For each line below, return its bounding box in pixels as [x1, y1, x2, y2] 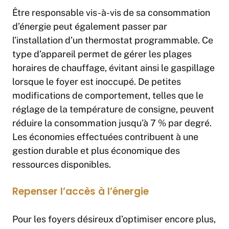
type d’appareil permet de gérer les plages [12, 49, 192, 60]
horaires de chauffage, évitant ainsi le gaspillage [12, 62, 215, 74]
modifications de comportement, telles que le [12, 90, 203, 101]
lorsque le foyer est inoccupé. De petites [12, 76, 181, 87]
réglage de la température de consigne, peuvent [12, 104, 214, 115]
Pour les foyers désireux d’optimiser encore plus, [12, 214, 216, 225]
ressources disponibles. [12, 159, 111, 170]
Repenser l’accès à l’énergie [12, 185, 149, 199]
